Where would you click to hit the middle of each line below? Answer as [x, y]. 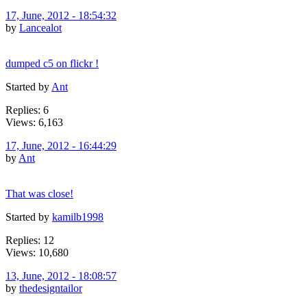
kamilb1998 [78, 217]
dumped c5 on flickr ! [52, 63]
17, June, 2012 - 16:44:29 [61, 145]
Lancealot [40, 27]
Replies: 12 [30, 240]
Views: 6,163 [34, 122]
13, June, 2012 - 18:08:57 [61, 275]
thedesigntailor [51, 288]
